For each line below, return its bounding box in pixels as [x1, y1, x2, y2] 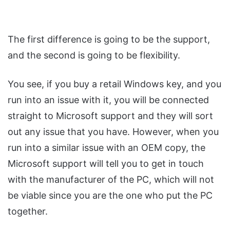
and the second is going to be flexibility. [8, 50, 180, 61]
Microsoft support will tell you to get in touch [8, 158, 204, 169]
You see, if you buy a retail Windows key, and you [8, 79, 221, 90]
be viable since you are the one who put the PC [8, 190, 213, 201]
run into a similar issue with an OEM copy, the [8, 142, 205, 154]
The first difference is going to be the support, [8, 34, 210, 45]
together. [8, 206, 48, 217]
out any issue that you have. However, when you [8, 126, 219, 138]
